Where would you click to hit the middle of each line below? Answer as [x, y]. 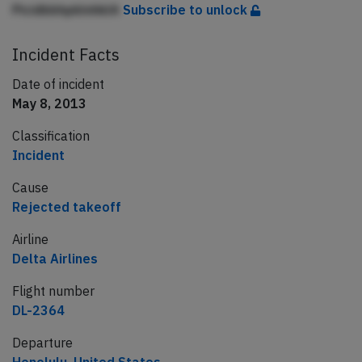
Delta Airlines [55, 259]
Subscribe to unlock [187, 10]
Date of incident [58, 84]
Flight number [53, 291]
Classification [51, 136]
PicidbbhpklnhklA [67, 10]
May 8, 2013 [49, 104]
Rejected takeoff [67, 207]
